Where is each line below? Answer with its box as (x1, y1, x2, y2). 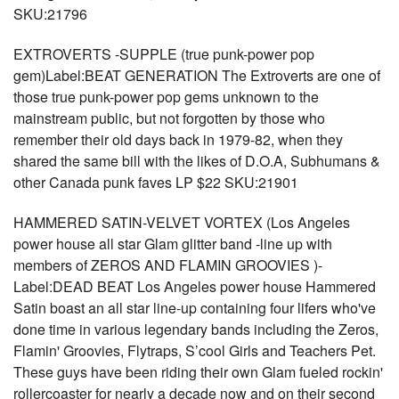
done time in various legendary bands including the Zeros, (13, 319, 379, 339)
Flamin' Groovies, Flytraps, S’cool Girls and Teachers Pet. (13, 340, 376, 361)
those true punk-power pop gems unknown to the (13, 86, 319, 107)
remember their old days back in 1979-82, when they (13, 129, 343, 150)
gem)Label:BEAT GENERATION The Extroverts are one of (13, 65, 380, 85)
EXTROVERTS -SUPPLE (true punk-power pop (13, 44, 314, 64)
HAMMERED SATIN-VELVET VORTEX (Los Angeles (13, 212, 350, 232)
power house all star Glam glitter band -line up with (13, 233, 332, 254)
